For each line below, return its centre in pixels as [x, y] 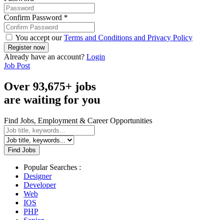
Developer [40, 185]
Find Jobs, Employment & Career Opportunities [78, 120]
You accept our [39, 38]
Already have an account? [45, 57]
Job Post [17, 66]
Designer [38, 176]
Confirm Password [34, 18]
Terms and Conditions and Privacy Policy [128, 38]
